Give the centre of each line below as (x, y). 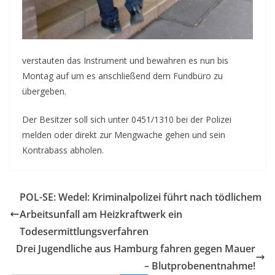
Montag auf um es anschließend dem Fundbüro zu (122, 76)
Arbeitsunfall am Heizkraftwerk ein (101, 215)
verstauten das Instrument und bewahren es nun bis (125, 61)
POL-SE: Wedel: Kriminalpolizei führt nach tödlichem (141, 197)
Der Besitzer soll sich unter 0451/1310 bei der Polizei (127, 120)
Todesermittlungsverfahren (84, 232)
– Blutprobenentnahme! (200, 266)
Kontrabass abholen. (63, 150)
